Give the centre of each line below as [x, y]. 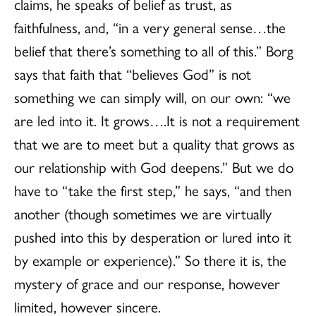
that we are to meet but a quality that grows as [154, 143]
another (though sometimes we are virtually [143, 213]
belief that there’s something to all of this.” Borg [154, 50]
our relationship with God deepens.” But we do [154, 166]
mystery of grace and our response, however [147, 282]
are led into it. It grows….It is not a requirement [157, 120]
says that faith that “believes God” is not [133, 73]
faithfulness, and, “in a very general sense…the [150, 26]
